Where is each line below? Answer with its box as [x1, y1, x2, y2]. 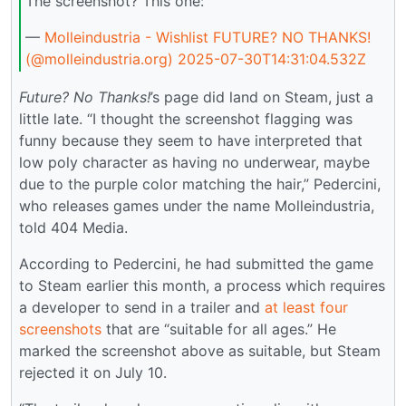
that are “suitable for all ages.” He [101, 319, 336, 338]
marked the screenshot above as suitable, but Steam [19, 341, 381, 360]
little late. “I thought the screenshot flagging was [19, 109, 353, 128]
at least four [265, 297, 348, 316]
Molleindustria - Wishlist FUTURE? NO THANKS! [44, 28, 371, 47]
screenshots [19, 319, 101, 338]
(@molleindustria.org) [25, 50, 173, 69]
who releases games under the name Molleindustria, [19, 196, 374, 215]
